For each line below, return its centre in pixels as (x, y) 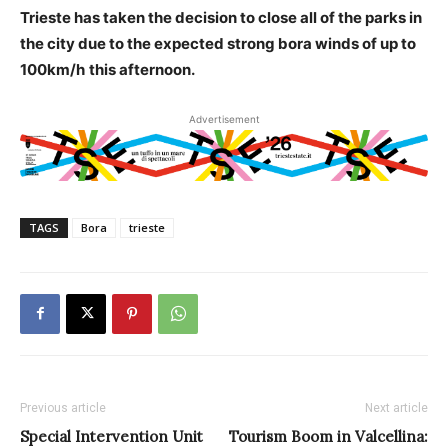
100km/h (52, 69)
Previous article (63, 407)
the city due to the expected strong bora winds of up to (218, 43)
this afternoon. (142, 69)
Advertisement (224, 119)
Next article (396, 407)
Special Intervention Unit (111, 436)
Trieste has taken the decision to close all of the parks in (221, 17)
